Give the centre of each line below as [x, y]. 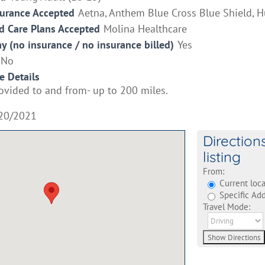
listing [222, 157]
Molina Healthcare [145, 29]
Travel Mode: [226, 207]
